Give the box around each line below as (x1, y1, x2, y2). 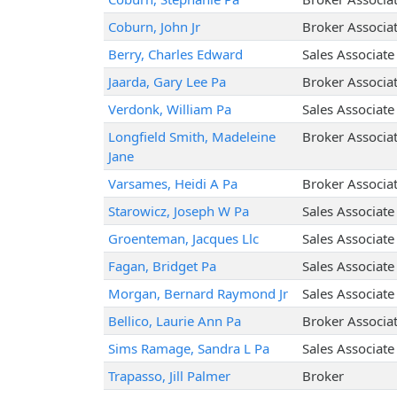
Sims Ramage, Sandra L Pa (107, 339, 269, 358)
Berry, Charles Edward (107, 45, 243, 64)
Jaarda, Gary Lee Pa (107, 73, 226, 91)
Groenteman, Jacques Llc (107, 230, 259, 248)
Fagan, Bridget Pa (107, 257, 216, 276)
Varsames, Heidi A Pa (107, 175, 237, 193)
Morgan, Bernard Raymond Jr (107, 284, 288, 303)
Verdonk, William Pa (107, 100, 231, 119)
